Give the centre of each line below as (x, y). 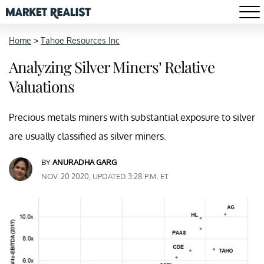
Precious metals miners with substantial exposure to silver (132, 117)
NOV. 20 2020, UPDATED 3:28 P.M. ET (105, 176)
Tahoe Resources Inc (80, 40)
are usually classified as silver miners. (88, 136)
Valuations (42, 86)
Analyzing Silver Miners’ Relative (112, 67)
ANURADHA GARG (85, 162)
